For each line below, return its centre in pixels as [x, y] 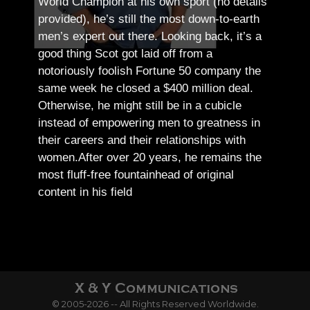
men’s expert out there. [100, 37]
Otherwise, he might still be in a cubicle [140, 106]
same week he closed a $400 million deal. [146, 89]
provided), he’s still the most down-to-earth [149, 19]
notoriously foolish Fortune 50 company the [150, 71]
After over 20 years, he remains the [170, 158]
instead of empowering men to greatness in [149, 123]
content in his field [85, 192]
